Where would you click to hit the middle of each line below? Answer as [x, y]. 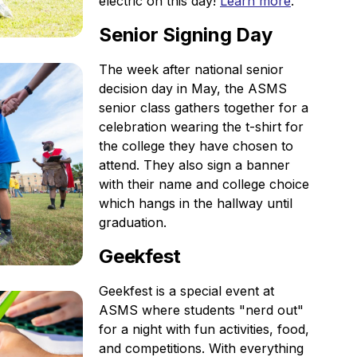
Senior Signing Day [186, 35]
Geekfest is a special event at [186, 291]
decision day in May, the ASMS [193, 88]
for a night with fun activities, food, [204, 329]
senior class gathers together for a [204, 108]
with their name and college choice [204, 184]
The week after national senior [191, 69]
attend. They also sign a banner [194, 165]
